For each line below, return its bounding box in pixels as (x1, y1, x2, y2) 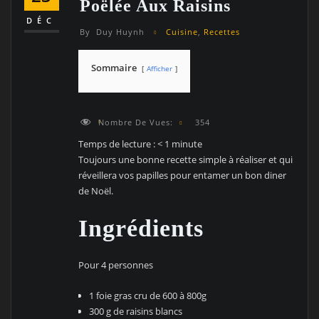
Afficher (147, 63, 173, 74)
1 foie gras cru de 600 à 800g (88, 288, 209, 302)
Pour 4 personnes (78, 258, 154, 272)
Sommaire (91, 61, 137, 75)
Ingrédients (78, 215, 204, 242)
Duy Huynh (96, 26, 145, 38)
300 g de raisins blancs (88, 304, 182, 318)
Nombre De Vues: (98, 117, 174, 128)
